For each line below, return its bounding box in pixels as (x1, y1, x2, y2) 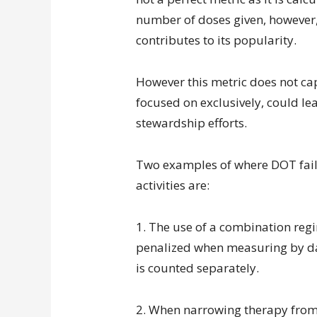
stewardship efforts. (136, 115, 247, 131)
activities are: (136, 177, 209, 193)
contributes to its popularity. (136, 32, 296, 48)
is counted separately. (136, 260, 259, 276)
